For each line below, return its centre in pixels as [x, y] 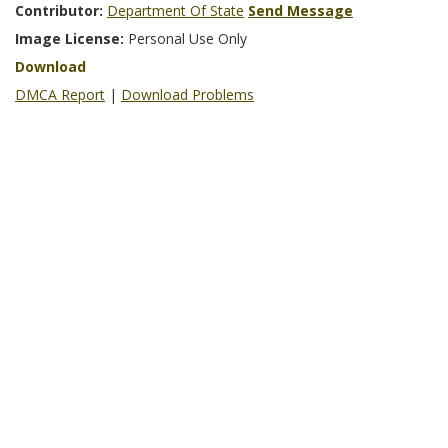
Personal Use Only [187, 39]
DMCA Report [60, 95]
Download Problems [187, 95]
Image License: [71, 39]
